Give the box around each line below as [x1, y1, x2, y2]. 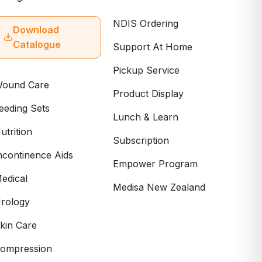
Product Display [112, 88, 184, 99]
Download [13, 24, 60, 36]
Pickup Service [112, 64, 180, 76]
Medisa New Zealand [112, 181, 205, 193]
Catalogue [13, 39, 61, 50]
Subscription [112, 135, 169, 146]
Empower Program [112, 158, 198, 170]
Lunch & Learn [112, 111, 178, 123]
